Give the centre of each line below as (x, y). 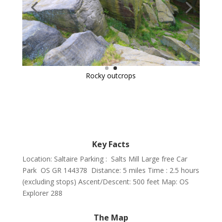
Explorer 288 (42, 193)
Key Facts (111, 144)
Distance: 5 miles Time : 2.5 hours (144, 170)
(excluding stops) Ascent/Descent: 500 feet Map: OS (105, 181)
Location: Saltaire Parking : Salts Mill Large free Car (105, 159)
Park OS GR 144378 (55, 170)
